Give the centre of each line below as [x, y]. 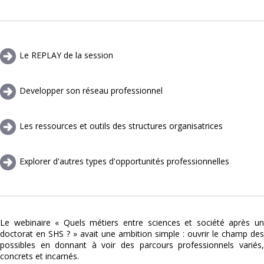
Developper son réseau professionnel [91, 91]
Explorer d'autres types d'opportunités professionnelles [124, 161]
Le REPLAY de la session [66, 55]
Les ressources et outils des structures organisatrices [121, 126]
